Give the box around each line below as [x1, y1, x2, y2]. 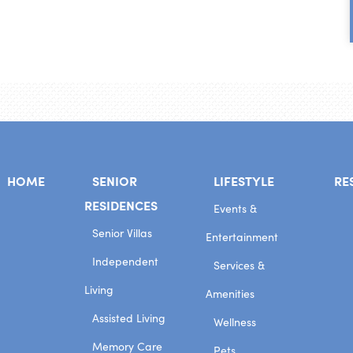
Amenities [206, 286, 255, 301]
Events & [214, 201, 258, 216]
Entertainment [206, 229, 279, 244]
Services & [214, 258, 266, 273]
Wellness [214, 314, 257, 329]
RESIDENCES [84, 196, 158, 214]
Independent [92, 254, 159, 269]
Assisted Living [92, 310, 166, 325]
